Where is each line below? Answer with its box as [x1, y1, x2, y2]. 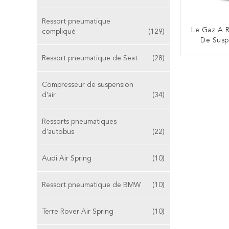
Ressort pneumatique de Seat [42, 55, 138, 62]
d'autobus [42, 128, 74, 135]
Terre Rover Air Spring [42, 208, 113, 215]
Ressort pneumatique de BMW [42, 181, 141, 189]
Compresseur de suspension [42, 81, 133, 88]
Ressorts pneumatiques [42, 118, 117, 125]
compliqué [42, 28, 76, 35]
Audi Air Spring [42, 155, 91, 162]
